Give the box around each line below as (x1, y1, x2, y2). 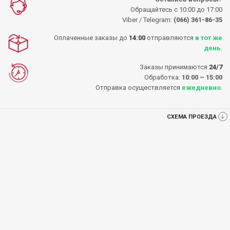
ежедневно (182, 83, 221, 91)
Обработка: (144, 73, 182, 81)
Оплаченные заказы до (54, 33, 129, 42)
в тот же (195, 33, 222, 42)
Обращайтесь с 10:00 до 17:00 (130, 5, 222, 13)
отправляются (145, 33, 195, 42)
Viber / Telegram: (122, 15, 174, 24)
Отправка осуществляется (95, 83, 182, 91)
